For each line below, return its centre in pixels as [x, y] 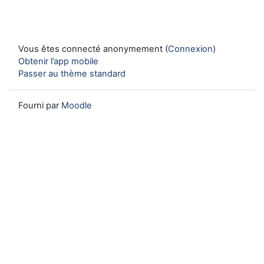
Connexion [190, 49]
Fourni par [40, 105]
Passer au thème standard [72, 74]
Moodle [77, 105]
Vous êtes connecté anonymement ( [93, 49]
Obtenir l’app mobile [58, 61]
